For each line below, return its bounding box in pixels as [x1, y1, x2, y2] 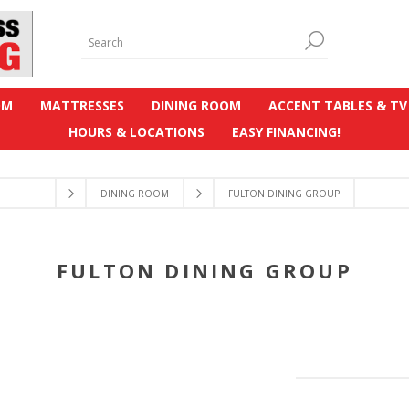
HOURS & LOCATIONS [68, 123, 204, 141]
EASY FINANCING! [232, 123, 341, 141]
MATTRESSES [40, 97, 124, 114]
